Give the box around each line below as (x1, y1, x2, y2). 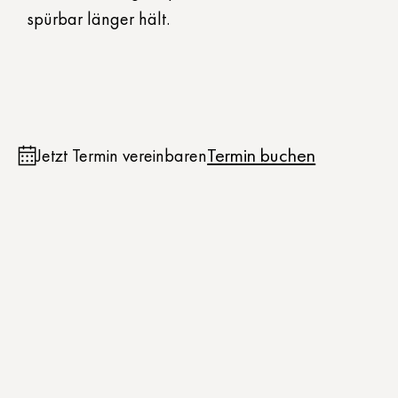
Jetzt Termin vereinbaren (36, 144, 208, 168)
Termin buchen (207, 142, 316, 169)
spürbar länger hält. (27, 7, 170, 31)
